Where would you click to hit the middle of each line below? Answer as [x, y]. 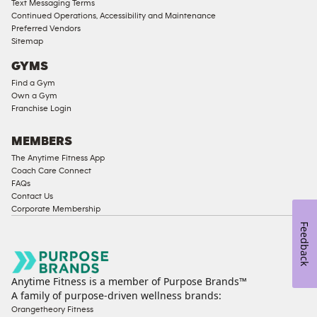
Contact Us [32, 196]
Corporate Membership [56, 208]
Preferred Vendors [46, 28]
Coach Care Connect [51, 170]
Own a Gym [34, 95]
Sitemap [27, 41]
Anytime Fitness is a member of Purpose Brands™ [129, 282]
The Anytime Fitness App [58, 157]
